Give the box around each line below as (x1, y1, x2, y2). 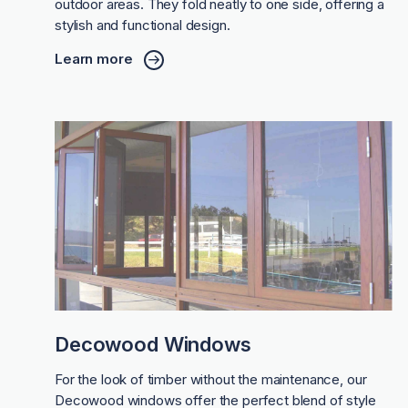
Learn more (55, 50, 133, 68)
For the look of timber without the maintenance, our (55, 371, 367, 389)
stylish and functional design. (55, 15, 230, 34)
